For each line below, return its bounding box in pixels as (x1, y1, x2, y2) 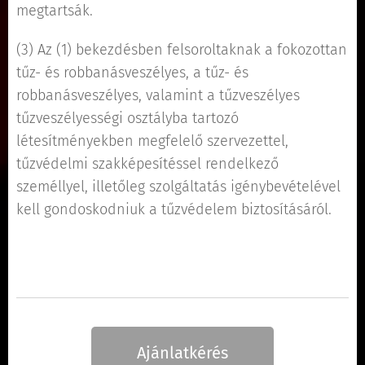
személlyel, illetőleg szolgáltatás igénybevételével (16, 178, 341, 196)
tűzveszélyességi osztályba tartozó (16, 109, 239, 127)
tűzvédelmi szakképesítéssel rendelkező (16, 155, 279, 173)
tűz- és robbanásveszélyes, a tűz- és (16, 64, 248, 81)
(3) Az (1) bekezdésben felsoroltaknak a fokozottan (16, 41, 347, 59)
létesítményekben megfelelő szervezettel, (16, 132, 288, 150)
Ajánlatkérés (137, 343, 228, 363)
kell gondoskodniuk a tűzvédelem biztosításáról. (16, 200, 332, 218)
